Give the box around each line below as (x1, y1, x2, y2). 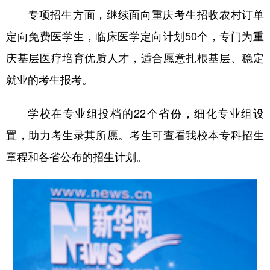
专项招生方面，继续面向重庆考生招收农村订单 (28, 5, 264, 22)
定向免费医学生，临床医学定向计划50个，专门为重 (6, 27, 264, 43)
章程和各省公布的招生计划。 (6, 148, 147, 164)
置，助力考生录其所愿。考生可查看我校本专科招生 (6, 126, 264, 142)
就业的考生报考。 (6, 71, 93, 87)
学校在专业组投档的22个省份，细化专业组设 (28, 104, 264, 121)
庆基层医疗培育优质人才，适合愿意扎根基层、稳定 (6, 49, 264, 65)
